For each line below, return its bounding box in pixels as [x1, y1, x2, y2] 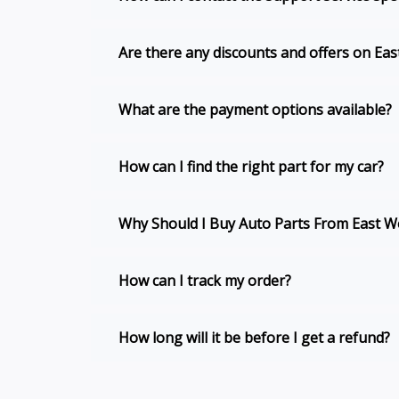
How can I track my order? [118, 271, 291, 291]
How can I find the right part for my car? [118, 157, 384, 177]
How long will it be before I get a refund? [118, 328, 390, 348]
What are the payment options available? [118, 100, 392, 120]
